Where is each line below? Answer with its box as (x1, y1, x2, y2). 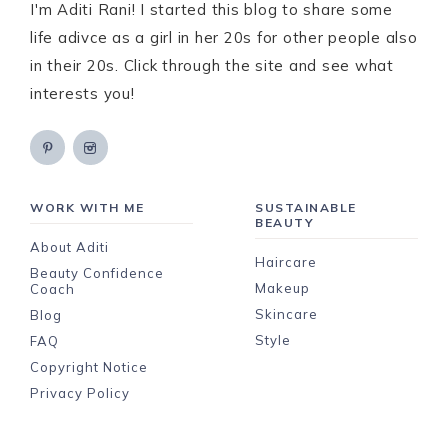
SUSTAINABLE (255, 199, 357, 215)
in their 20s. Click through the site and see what (30, 55, 394, 75)
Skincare (255, 305, 319, 322)
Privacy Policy (30, 384, 130, 401)
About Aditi (30, 238, 109, 255)
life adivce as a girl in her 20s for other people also (30, 27, 418, 47)
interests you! (30, 83, 135, 103)
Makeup (255, 279, 311, 296)
